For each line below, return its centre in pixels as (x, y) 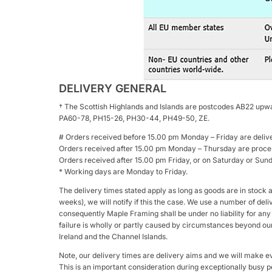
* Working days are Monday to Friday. (123, 172)
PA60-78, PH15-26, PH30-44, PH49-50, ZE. (134, 118)
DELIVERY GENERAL (113, 88)
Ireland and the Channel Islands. (113, 236)
